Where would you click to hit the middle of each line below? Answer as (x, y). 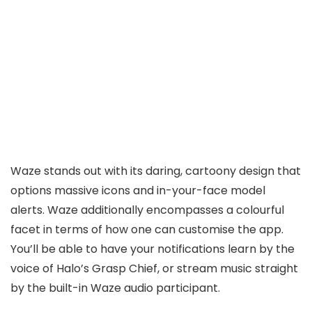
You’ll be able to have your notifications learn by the (153, 249)
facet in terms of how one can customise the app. (147, 229)
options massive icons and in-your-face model (138, 190)
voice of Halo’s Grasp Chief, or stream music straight (154, 268)
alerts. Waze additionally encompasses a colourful (147, 210)
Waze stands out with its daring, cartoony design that (156, 171)
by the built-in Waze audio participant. (115, 288)
